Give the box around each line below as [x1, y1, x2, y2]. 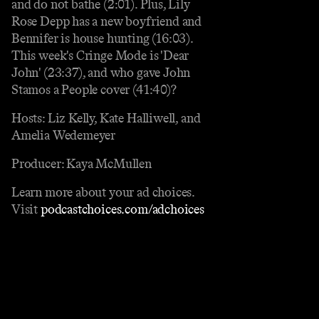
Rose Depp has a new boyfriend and [11, 13, 202, 29]
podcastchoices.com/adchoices [40, 201, 204, 217]
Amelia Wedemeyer [11, 127, 116, 143]
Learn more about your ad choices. [11, 184, 195, 200]
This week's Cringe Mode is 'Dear [11, 47, 189, 63]
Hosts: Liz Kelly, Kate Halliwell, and [11, 110, 201, 126]
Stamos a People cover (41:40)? [11, 81, 177, 98]
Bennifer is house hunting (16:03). [11, 30, 193, 46]
